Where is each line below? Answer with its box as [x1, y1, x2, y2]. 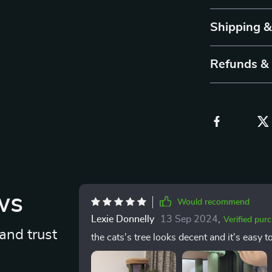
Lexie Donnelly [90, 214, 154, 224]
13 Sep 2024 [160, 214, 218, 224]
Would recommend [177, 198, 250, 206]
